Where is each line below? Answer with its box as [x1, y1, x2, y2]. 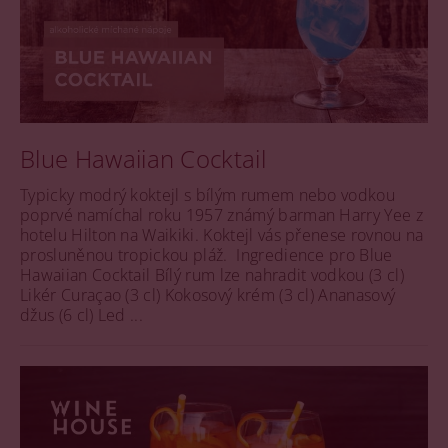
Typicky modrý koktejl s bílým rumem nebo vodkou [20, 183, 396, 206]
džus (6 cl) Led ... [20, 303, 144, 326]
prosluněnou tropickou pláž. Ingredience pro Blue [20, 243, 393, 266]
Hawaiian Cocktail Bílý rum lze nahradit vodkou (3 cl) [20, 263, 404, 286]
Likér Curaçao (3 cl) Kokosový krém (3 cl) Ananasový [20, 283, 396, 306]
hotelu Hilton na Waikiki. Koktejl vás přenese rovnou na [20, 223, 424, 246]
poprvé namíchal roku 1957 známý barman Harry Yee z [20, 203, 424, 226]
